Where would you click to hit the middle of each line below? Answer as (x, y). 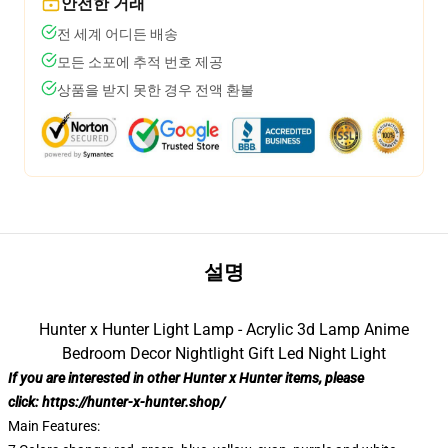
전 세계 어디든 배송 (117, 34)
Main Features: (54, 426)
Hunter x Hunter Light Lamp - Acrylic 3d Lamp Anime (224, 329)
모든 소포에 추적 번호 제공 (140, 62)
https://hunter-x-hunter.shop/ (133, 402)
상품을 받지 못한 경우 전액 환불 (155, 90)
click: (25, 402)
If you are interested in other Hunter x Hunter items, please (186, 378)
